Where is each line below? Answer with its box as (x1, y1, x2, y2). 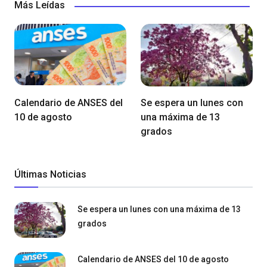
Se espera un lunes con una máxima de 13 (77, 204, 241, 215)
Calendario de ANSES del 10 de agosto (77, 254, 229, 265)
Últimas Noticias (14, 169, 86, 181)
